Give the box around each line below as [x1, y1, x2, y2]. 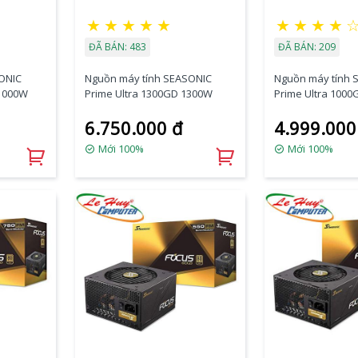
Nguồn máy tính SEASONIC [84, 70, 212, 86]
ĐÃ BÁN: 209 [278, 39, 336, 54]
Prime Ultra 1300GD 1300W [84, 86, 213, 101]
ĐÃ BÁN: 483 [88, 39, 146, 54]
